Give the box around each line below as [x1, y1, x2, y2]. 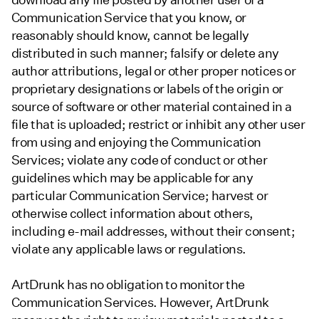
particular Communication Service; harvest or [11, 187, 268, 203]
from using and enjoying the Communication [11, 134, 261, 150]
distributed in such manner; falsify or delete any [11, 45, 279, 61]
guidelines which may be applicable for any [11, 169, 253, 185]
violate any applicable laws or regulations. [11, 241, 246, 256]
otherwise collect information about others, [11, 205, 253, 221]
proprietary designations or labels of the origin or [11, 80, 283, 96]
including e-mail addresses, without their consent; [11, 223, 295, 239]
